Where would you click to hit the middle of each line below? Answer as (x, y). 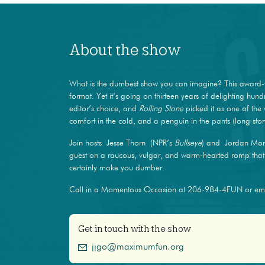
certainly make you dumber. (117, 168)
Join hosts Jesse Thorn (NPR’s (122, 143)
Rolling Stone (161, 109)
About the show (125, 49)
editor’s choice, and (104, 109)
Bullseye (188, 143)
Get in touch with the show (135, 229)
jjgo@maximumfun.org (138, 247)
